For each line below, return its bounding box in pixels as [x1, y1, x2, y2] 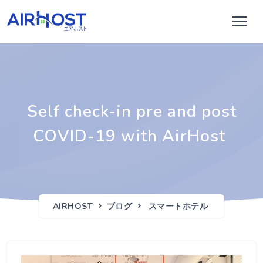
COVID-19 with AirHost [33, 125, 230, 147]
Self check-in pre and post [26, 100, 237, 123]
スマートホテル [148, 201, 208, 212]
